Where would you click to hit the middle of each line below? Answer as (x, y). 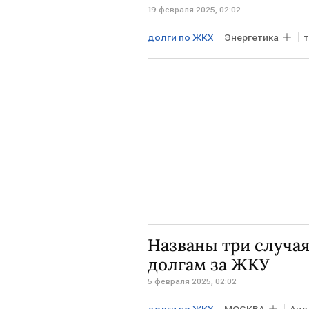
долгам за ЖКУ (209, 265)
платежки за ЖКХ (193, 62)
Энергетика (251, 38)
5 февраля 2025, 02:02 (192, 282)
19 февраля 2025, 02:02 (194, 10)
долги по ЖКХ (180, 38)
